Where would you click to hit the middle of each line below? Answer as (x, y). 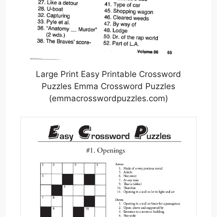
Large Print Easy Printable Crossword (108, 74)
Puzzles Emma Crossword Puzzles (108, 86)
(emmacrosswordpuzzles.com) (108, 98)
